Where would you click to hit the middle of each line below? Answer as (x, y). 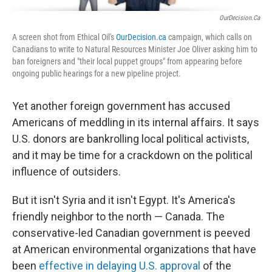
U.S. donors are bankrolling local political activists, (131, 139)
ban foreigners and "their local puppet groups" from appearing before (127, 62)
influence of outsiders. (66, 172)
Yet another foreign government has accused (121, 106)
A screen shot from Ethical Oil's (64, 37)
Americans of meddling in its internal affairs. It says (136, 123)
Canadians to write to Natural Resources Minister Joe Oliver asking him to (135, 49)
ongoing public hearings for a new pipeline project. (97, 74)
